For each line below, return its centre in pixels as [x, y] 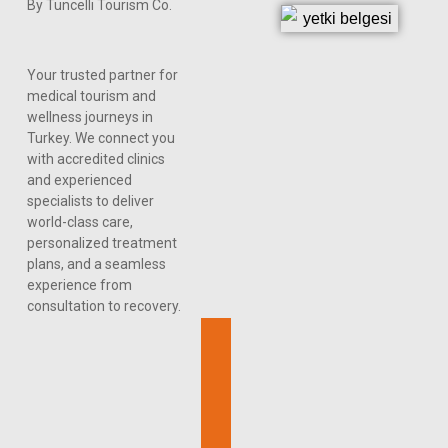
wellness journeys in [89, 117]
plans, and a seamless [96, 264]
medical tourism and [91, 96]
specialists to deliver [90, 201]
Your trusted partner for [102, 75]
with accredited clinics [95, 159]
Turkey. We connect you [100, 138]
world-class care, [79, 222]
